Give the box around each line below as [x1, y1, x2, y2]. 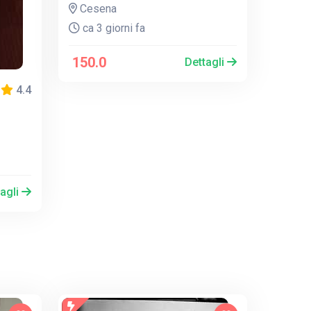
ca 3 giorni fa [80, 21, 146, 35]
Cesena [77, 1, 117, 15]
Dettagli [185, 55, 228, 69]
